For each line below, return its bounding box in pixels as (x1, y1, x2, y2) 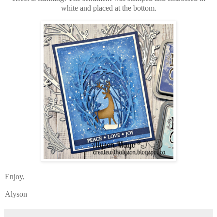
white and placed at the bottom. (61, 4, 156, 13)
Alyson (5, 189, 27, 198)
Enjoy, (5, 172, 25, 181)
